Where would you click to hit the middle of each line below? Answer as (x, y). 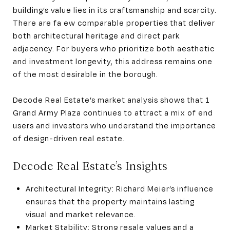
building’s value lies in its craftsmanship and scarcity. (115, 9)
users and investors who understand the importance (114, 125)
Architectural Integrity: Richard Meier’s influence (119, 188)
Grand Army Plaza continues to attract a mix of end (113, 112)
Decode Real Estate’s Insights (90, 166)
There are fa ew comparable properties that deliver (114, 22)
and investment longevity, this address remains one (113, 61)
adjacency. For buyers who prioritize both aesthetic (114, 48)
